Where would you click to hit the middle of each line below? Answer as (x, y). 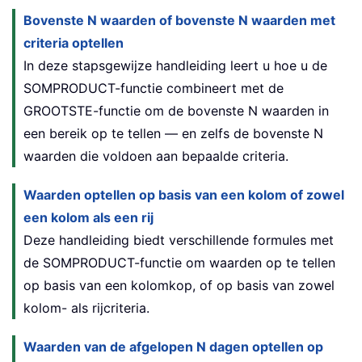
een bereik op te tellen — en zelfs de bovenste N (173, 134)
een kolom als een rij (88, 218)
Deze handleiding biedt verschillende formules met (179, 240)
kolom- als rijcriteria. (86, 308)
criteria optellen (74, 43)
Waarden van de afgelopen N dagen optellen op (173, 347)
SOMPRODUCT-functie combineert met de (154, 88)
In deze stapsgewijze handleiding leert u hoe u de (175, 66)
